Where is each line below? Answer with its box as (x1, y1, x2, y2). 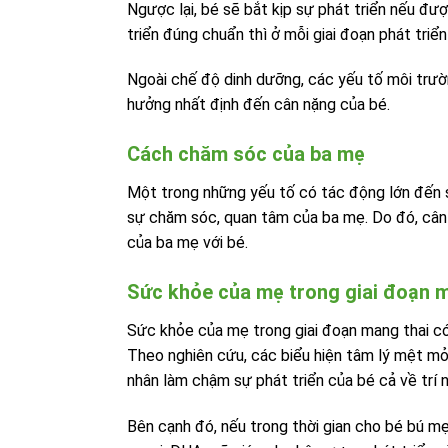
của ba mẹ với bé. (127, 233, 248, 253)
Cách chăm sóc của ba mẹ (127, 142, 365, 167)
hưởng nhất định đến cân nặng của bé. (127, 95, 390, 115)
